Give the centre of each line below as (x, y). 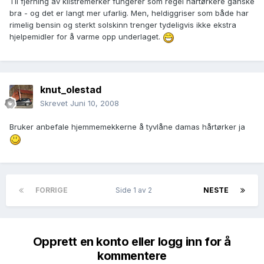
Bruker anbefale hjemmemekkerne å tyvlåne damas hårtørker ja (127, 127)
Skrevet (55, 103)
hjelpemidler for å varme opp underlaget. (86, 37)
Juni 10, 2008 (95, 103)
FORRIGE (52, 190)
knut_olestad (71, 90)
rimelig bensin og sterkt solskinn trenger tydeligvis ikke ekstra (123, 25)
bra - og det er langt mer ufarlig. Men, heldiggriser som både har (129, 13)
